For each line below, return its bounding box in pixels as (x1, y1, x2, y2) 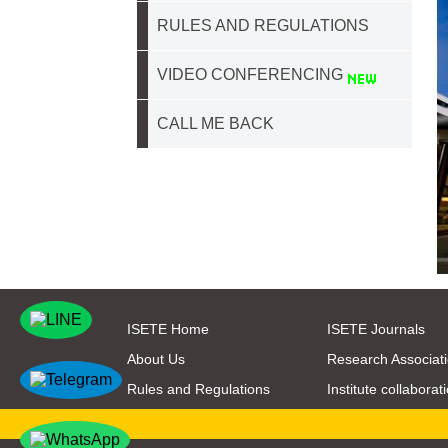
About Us (127, 350, 185, 367)
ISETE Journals (327, 320, 425, 337)
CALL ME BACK (157, 115, 274, 133)
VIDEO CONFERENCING (157, 66, 347, 84)
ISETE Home (127, 320, 209, 337)
